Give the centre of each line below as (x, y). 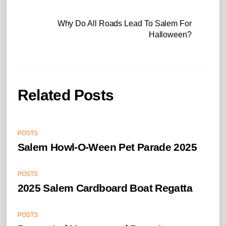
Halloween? (170, 34)
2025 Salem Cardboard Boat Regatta (105, 188)
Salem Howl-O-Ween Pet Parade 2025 (107, 147)
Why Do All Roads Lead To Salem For (124, 23)
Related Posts (66, 95)
